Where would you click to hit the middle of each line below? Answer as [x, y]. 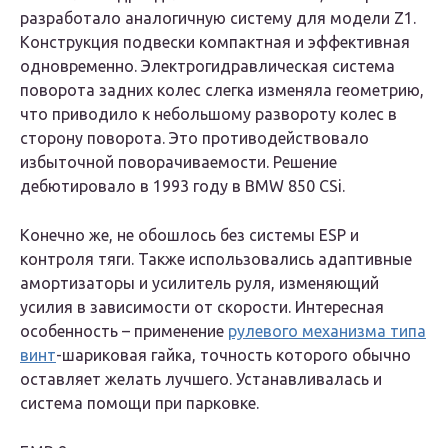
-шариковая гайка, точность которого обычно [233, 355]
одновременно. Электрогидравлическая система [207, 66]
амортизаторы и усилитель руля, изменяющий [199, 283]
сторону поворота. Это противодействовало [194, 138]
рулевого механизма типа [327, 331]
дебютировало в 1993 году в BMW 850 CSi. [182, 186]
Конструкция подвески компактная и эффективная [215, 42]
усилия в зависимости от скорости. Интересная [202, 307]
